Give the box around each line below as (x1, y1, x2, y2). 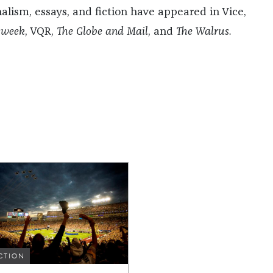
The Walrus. (176, 26, 232, 37)
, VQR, (25, 26, 57, 37)
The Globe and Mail (57, 26, 149, 37)
